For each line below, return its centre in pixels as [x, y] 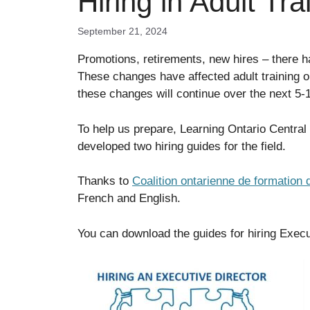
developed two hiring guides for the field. [182, 146]
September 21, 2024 [122, 31]
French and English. [131, 198]
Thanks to [105, 181]
